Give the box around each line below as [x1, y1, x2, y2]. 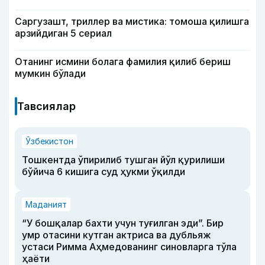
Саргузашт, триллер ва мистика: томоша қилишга [15, 15, 249, 28]
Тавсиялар [17, 100, 76, 113]
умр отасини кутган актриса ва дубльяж [22, 229, 211, 241]
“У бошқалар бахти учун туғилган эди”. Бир [22, 217, 224, 230]
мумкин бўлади [15, 67, 86, 80]
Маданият [25, 199, 67, 210]
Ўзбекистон [25, 136, 73, 147]
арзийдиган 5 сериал [15, 27, 112, 40]
